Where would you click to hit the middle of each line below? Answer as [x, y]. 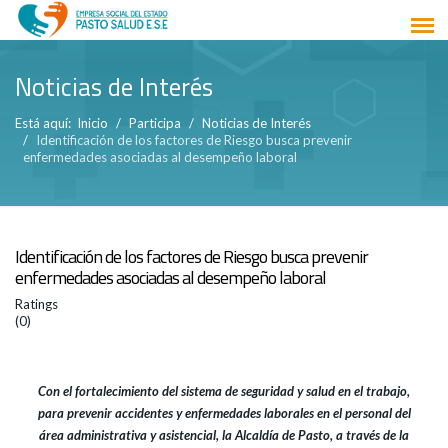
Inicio [92, 123]
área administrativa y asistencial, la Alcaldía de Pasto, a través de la [224, 435]
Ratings [36, 304]
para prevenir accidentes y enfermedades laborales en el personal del [224, 413]
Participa [155, 123]
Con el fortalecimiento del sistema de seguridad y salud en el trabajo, [224, 391]
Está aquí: [46, 123]
